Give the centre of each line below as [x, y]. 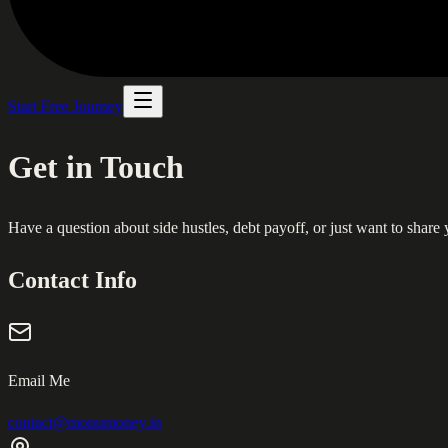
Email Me [39, 380]
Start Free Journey [65, 106]
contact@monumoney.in [85, 422]
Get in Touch [96, 167]
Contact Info [72, 279]
